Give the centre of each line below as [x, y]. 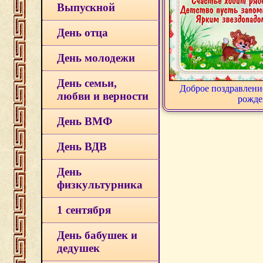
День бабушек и [97, 235]
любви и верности [103, 96]
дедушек [78, 248]
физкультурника [100, 185]
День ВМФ [85, 121]
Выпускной [86, 7]
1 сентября [84, 210]
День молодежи [96, 58]
